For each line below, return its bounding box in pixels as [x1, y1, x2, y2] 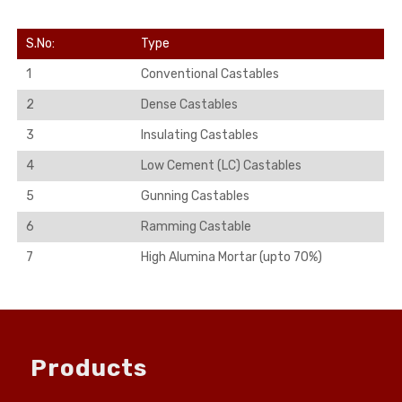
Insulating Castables [141, 127, 259, 143]
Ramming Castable [141, 219, 252, 234]
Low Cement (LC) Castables [141, 158, 302, 173]
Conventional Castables [141, 66, 280, 82]
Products [31, 354, 148, 382]
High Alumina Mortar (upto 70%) [141, 249, 323, 265]
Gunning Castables [141, 188, 250, 204]
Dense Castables [141, 97, 239, 112]
